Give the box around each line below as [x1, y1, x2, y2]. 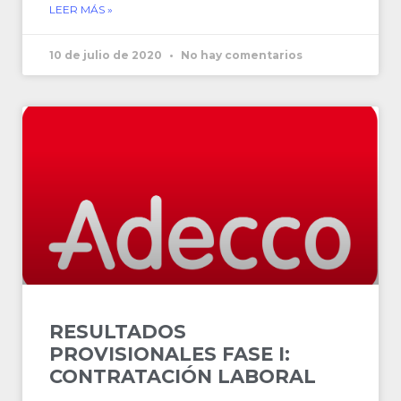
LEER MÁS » [49, 3, 113, 16]
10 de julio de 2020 [49, 48, 165, 62]
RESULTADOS [49, 320, 186, 343]
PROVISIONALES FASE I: [49, 343, 290, 365]
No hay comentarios [178, 48, 303, 62]
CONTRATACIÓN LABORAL [49, 365, 316, 388]
